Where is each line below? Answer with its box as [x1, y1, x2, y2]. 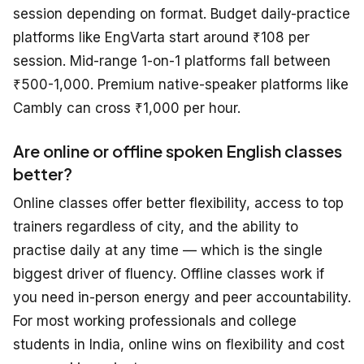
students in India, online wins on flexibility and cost [13, 336, 344, 353]
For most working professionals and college [13, 312, 297, 329]
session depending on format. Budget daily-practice [13, 5, 350, 22]
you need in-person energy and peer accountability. [13, 288, 351, 305]
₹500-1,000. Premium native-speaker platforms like [13, 76, 349, 93]
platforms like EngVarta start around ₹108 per [13, 28, 310, 45]
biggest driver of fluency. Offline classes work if [13, 265, 324, 282]
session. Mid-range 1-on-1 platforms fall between [13, 52, 331, 69]
